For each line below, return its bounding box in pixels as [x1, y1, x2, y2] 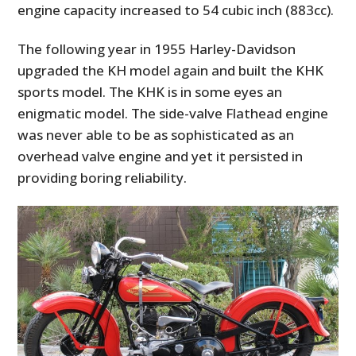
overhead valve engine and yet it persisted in [17, 146, 304, 165]
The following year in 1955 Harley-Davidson [17, 39, 296, 58]
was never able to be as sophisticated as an [17, 125, 295, 144]
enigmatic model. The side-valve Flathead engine [17, 103, 329, 122]
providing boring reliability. [17, 168, 188, 187]
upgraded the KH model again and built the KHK [17, 60, 324, 79]
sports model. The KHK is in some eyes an [17, 82, 283, 101]
